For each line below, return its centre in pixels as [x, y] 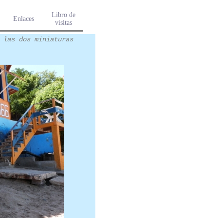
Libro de [63, 15]
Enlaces [23, 19]
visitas [63, 23]
